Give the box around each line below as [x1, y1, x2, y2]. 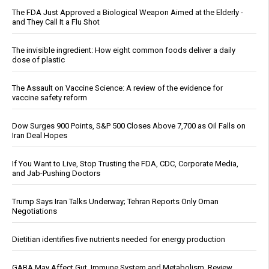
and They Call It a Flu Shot [12, 17, 100, 27]
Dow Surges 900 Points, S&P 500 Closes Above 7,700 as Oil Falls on [12, 121, 246, 131]
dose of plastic [12, 55, 65, 65]
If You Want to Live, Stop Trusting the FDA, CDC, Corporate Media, [12, 159, 238, 169]
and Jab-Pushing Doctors [12, 169, 100, 178]
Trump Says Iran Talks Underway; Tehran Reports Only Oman [12, 197, 219, 207]
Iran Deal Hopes [12, 131, 67, 141]
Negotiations [12, 207, 57, 216]
